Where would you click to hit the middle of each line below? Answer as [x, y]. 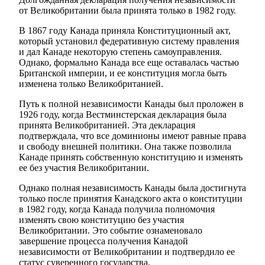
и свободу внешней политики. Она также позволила [125, 147]
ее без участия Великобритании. [84, 168]
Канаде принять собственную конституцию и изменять [131, 157]
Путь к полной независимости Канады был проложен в [131, 104]
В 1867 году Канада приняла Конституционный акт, [125, 31]
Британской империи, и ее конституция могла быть [123, 73]
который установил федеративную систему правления [129, 41]
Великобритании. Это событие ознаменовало [111, 231]
